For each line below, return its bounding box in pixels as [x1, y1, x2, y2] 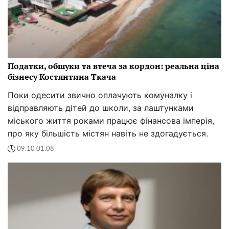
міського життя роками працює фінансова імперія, [8, 116, 214, 126]
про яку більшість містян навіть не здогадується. [8, 128, 208, 139]
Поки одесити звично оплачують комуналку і [8, 90, 192, 101]
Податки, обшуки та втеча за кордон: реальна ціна [8, 60, 219, 72]
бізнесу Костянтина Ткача [8, 71, 116, 83]
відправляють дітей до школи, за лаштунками [8, 103, 194, 113]
